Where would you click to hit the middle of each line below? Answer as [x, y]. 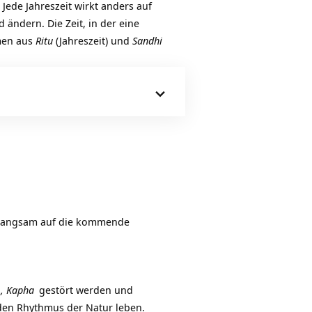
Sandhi [147, 41]
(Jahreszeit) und [93, 41]
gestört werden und [85, 290]
